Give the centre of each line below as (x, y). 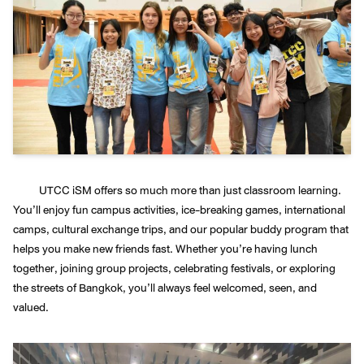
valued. (31, 308)
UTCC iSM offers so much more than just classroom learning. (190, 191)
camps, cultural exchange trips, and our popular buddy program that (181, 230)
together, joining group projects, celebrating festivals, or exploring (174, 269)
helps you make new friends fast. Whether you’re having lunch (165, 249)
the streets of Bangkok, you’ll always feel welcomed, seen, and (165, 288)
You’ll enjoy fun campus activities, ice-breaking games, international (179, 210)
